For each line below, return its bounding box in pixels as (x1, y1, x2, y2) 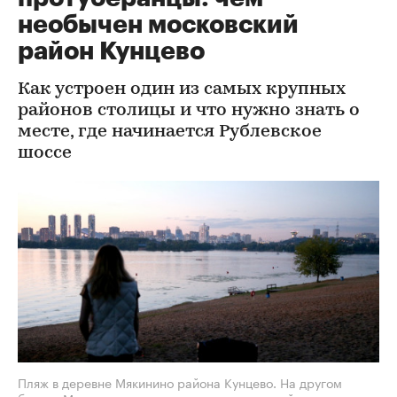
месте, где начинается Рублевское (18, 123, 322, 141)
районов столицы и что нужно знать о (18, 102, 360, 120)
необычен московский (18, 12, 299, 37)
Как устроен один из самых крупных (18, 81, 346, 98)
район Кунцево (18, 39, 205, 64)
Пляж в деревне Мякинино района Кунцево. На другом (18, 371, 342, 392)
